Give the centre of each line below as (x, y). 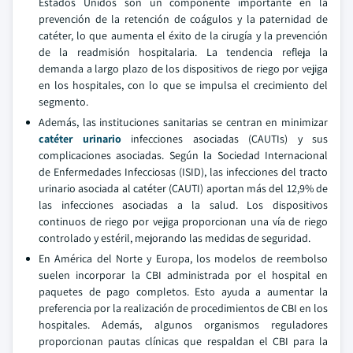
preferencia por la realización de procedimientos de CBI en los (183, 308)
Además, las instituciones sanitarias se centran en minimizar (183, 122)
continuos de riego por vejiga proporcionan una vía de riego (183, 221)
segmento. (63, 102)
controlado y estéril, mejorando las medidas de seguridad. (175, 238)
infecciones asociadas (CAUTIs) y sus (224, 139)
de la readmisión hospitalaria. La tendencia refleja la (183, 52)
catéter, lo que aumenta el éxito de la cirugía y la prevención (183, 35)
